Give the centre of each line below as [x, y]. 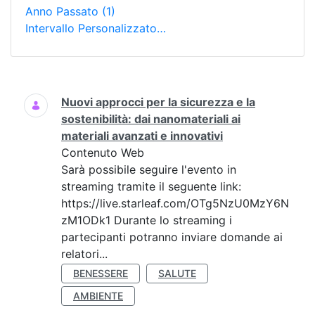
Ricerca [31, 93]
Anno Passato [64, 11]
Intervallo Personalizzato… [96, 28]
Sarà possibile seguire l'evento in [149, 169]
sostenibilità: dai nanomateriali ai [151, 119]
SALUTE [177, 273]
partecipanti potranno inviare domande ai [172, 237]
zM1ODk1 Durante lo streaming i [147, 220]
